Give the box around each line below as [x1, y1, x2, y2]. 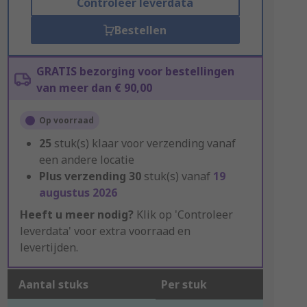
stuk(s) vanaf [143, 169, 213, 184]
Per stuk [160, 277, 207, 292]
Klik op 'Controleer [133, 207, 233, 222]
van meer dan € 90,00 [36, 80, 152, 95]
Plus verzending [38, 169, 126, 184]
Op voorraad [38, 114, 94, 126]
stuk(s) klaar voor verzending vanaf [53, 136, 236, 151]
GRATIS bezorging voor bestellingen [36, 64, 234, 79]
